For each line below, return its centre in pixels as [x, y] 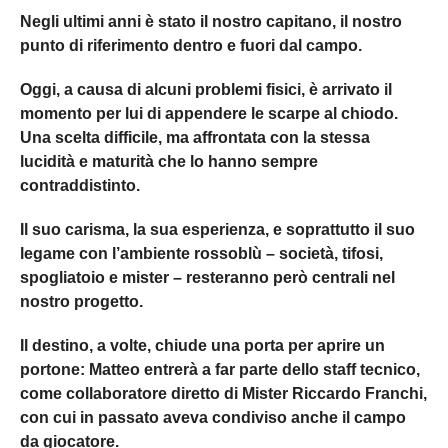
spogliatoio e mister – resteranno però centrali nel [207, 277]
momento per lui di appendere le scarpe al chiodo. [209, 113]
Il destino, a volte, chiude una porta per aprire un [202, 345]
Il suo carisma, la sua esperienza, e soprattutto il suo [217, 229]
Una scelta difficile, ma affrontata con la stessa [195, 137]
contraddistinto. [80, 185]
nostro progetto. [81, 301]
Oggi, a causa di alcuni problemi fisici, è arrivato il [206, 89]
